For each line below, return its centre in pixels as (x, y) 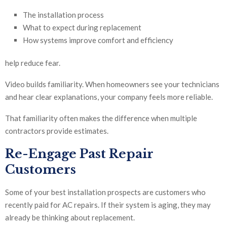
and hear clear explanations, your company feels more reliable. (109, 97)
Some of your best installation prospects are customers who (105, 192)
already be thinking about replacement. (70, 218)
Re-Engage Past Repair (79, 154)
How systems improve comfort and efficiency (98, 40)
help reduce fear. (33, 63)
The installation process (63, 15)
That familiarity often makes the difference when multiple (101, 118)
